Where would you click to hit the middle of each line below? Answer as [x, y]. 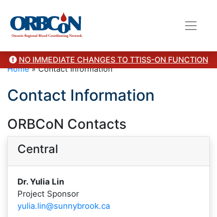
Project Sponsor [48, 194]
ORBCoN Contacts [67, 124]
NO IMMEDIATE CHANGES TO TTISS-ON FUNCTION [113, 60]
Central [38, 149]
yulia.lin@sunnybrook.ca [64, 206]
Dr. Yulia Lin [41, 182]
